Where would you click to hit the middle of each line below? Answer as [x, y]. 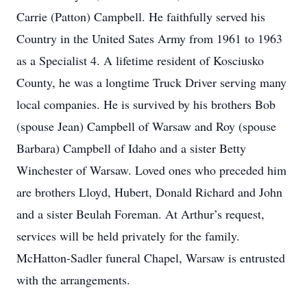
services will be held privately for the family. [128, 236]
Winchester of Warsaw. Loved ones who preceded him [151, 170]
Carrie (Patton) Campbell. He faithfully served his [141, 16]
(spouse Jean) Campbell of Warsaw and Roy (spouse [146, 126]
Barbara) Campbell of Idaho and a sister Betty [131, 148]
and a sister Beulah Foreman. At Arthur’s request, [140, 214]
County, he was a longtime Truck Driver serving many [151, 82]
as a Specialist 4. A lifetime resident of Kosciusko [140, 60]
